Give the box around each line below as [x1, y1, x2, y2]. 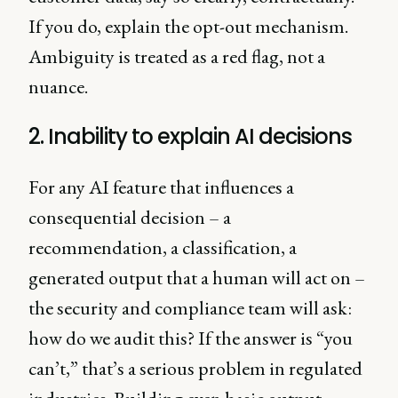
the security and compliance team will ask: [28, 295, 352, 322]
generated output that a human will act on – [28, 265, 365, 291]
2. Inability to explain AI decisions [28, 122, 352, 152]
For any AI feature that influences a [28, 174, 294, 201]
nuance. [28, 74, 88, 100]
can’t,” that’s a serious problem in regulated [28, 355, 362, 382]
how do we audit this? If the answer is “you [28, 325, 353, 352]
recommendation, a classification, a [28, 235, 297, 261]
